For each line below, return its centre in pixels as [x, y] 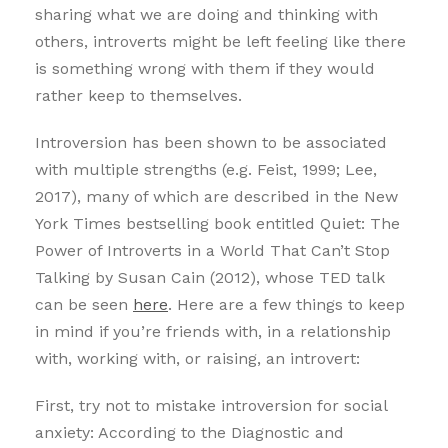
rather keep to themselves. [138, 95]
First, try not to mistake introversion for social [211, 405]
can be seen [84, 304]
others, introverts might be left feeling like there [220, 41]
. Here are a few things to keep [286, 304]
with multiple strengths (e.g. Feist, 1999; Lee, [206, 169]
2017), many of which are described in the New [216, 196]
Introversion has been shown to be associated [211, 142]
